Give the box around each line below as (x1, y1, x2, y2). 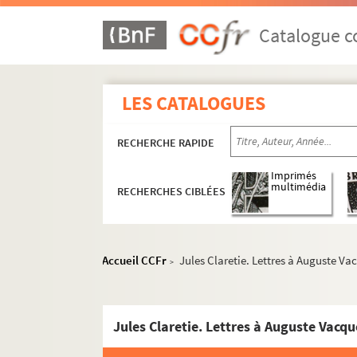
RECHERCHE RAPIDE (117, 135, 215, 150)
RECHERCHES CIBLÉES (117, 184, 226, 199)
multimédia (271, 180, 327, 194)
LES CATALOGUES (122, 91, 266, 116)
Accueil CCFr (102, 253, 167, 268)
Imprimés (271, 169, 317, 183)
